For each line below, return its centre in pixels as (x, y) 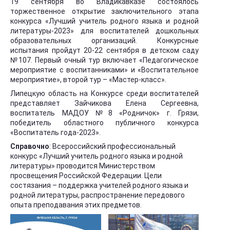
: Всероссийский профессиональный (112, 146)
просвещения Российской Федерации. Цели (86, 176)
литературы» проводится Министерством (83, 166)
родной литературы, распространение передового (98, 195)
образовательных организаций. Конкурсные (105, 41)
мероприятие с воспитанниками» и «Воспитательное (105, 70)
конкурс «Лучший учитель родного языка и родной (97, 156)
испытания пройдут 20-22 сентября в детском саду (105, 50)
